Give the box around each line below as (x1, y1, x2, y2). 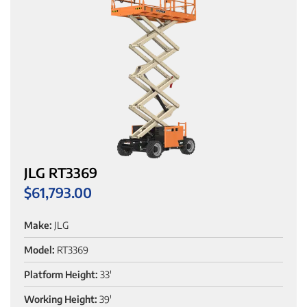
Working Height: (24, 293, 97, 305)
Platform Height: (24, 268, 98, 280)
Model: (24, 243, 55, 256)
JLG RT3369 (24, 164, 97, 182)
